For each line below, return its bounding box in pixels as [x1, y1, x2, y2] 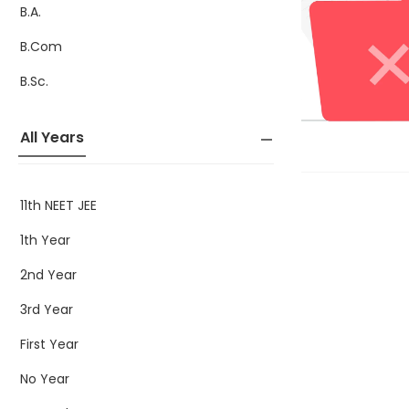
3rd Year [20, 300, 73, 319]
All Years [20, 127, 84, 148]
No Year [20, 370, 69, 388]
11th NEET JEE [20, 196, 97, 215]
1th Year [20, 231, 70, 249]
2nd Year [20, 266, 77, 284]
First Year [20, 335, 79, 353]
